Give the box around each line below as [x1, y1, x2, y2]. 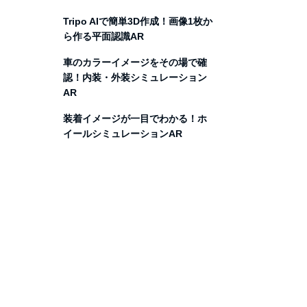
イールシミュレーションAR [63, 128, 182, 139]
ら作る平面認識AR [63, 31, 144, 42]
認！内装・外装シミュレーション [63, 72, 207, 83]
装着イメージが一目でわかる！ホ [63, 113, 207, 124]
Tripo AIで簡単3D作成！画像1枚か [63, 16, 212, 27]
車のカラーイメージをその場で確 [63, 57, 207, 68]
